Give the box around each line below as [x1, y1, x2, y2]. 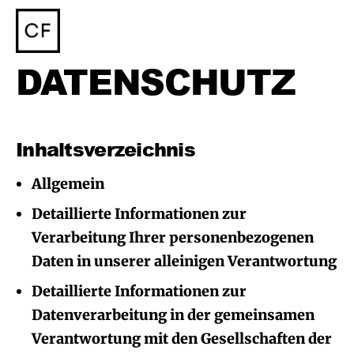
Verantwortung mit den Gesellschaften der [32, 330, 332, 348]
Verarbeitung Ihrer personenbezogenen [32, 228, 314, 247]
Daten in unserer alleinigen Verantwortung [32, 252, 337, 270]
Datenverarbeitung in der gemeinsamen [32, 306, 314, 324]
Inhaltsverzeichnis [16, 136, 196, 162]
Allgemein [32, 175, 104, 193]
